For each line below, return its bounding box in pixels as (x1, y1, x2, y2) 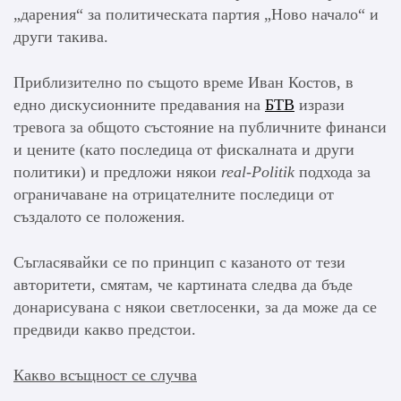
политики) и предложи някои (13, 163, 221, 182)
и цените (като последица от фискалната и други (13, 141, 354, 159)
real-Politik (221, 163, 294, 182)
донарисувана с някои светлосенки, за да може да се (13, 298, 377, 317)
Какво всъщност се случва (13, 366, 197, 385)
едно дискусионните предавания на (13, 96, 265, 115)
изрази (294, 96, 345, 115)
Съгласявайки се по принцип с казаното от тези (13, 253, 346, 272)
